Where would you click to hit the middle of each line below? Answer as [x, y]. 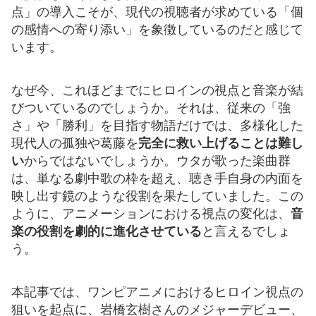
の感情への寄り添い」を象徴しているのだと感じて [157, 29]
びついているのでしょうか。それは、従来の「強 [151, 108]
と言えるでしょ [246, 231]
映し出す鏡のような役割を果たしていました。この [157, 196]
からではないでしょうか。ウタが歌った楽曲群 [157, 160]
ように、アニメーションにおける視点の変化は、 [151, 213]
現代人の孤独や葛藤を [75, 143]
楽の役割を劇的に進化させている [107, 231]
